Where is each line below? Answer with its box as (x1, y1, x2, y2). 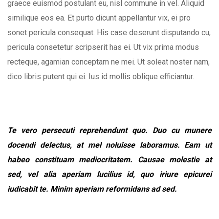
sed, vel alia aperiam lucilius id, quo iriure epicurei (7, 169, 212, 179)
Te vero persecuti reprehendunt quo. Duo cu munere (7, 125, 212, 135)
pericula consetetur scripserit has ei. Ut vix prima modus (7, 42, 199, 52)
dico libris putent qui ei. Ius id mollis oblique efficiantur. (7, 71, 194, 81)
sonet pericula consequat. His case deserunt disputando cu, (7, 27, 211, 37)
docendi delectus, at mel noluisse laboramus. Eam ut (7, 140, 212, 150)
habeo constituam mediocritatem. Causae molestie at (7, 154, 212, 164)
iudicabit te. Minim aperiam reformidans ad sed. (7, 184, 177, 194)
